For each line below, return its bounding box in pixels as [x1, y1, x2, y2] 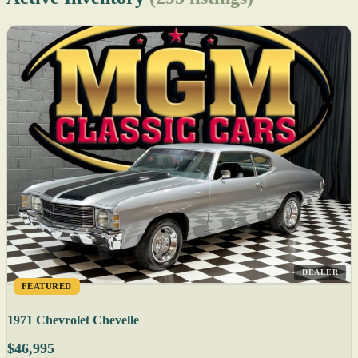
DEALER [302, 268, 338, 277]
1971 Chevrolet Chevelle [7, 313, 139, 328]
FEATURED [22, 281, 72, 292]
